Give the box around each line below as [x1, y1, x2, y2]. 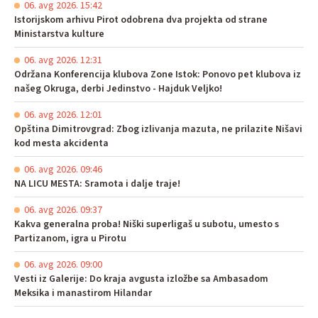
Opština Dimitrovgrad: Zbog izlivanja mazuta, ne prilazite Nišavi [14, 121, 302, 136]
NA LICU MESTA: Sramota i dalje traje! [14, 176, 180, 191]
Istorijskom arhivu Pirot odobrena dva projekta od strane [14, 12, 268, 27]
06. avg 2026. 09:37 [24, 202, 102, 217]
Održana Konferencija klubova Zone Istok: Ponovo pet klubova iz [14, 67, 301, 82]
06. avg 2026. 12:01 [24, 107, 102, 122]
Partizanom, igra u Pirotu [14, 231, 126, 246]
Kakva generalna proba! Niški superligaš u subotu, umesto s [14, 216, 279, 231]
